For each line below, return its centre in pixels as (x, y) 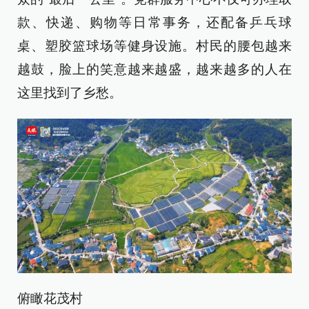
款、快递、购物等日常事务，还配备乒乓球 (154, 23)
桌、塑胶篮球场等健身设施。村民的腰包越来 (154, 46)
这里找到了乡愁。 (70, 93)
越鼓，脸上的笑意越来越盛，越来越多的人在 (154, 70)
